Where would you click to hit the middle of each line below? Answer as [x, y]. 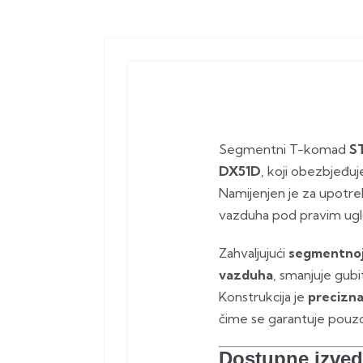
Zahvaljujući [254, 253]
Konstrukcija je [263, 297]
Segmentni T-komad [284, 149]
